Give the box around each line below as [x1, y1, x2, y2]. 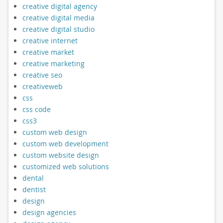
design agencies [22, 207, 76, 217]
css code [22, 104, 51, 114]
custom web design [22, 127, 87, 137]
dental [22, 173, 44, 183]
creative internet [22, 35, 78, 45]
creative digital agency [22, 1, 97, 11]
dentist [22, 184, 46, 194]
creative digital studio [22, 24, 95, 34]
